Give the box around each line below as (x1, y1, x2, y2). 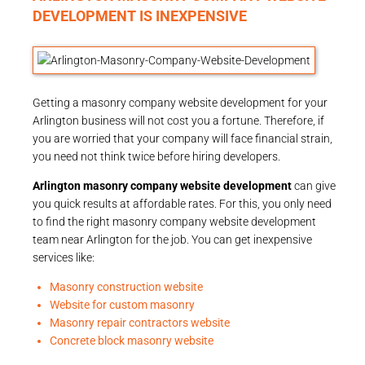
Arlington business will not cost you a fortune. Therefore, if (33, 113, 324, 127)
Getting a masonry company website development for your (33, 95, 328, 109)
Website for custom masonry (50, 297, 195, 311)
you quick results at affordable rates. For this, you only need (33, 196, 332, 210)
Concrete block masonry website (50, 333, 213, 347)
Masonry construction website (50, 279, 203, 293)
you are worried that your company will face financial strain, (33, 131, 332, 145)
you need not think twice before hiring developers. (33, 149, 280, 163)
